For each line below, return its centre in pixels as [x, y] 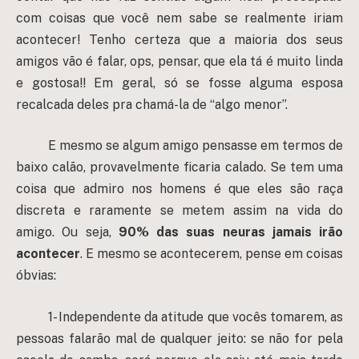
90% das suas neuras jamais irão [230, 232]
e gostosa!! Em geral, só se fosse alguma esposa [179, 83]
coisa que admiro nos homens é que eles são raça [179, 189]
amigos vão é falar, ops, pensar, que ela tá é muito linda [179, 61]
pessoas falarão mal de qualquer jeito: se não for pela [179, 338]
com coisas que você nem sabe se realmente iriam [179, 18]
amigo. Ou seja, [67, 232]
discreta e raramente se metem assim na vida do [179, 211]
